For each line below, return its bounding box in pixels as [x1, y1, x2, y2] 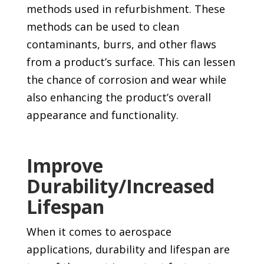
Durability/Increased [26, 173, 214, 199]
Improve [26, 152, 103, 178]
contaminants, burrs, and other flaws [26, 37, 216, 51]
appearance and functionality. [26, 107, 179, 122]
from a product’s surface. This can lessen [26, 54, 235, 69]
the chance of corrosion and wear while [26, 72, 226, 87]
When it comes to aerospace [26, 224, 171, 239]
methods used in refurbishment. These [26, 1, 225, 16]
